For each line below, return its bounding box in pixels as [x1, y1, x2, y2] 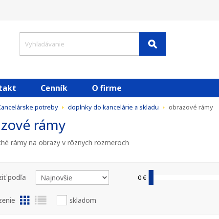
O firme [91, 83, 122, 93]
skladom [69, 196, 96, 205]
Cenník [40, 83, 67, 93]
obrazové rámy [168, 103, 213, 111]
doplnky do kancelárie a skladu [67, 103, 159, 111]
